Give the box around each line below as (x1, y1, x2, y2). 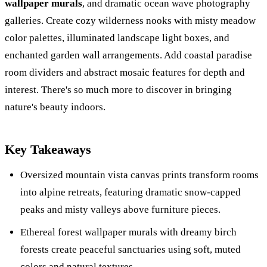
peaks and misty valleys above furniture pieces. (20, 204, 221, 215)
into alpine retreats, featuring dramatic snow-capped (20, 187, 241, 198)
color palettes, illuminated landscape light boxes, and (5, 32, 229, 44)
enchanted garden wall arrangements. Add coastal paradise (5, 49, 252, 61)
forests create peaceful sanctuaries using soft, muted (20, 244, 241, 255)
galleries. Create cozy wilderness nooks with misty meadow (5, 15, 256, 26)
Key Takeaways (5, 142, 91, 157)
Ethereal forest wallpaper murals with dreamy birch (20, 226, 237, 238)
